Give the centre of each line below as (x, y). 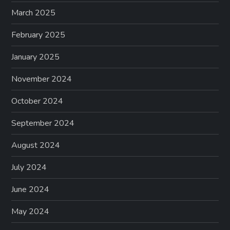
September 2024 (43, 123)
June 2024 (31, 190)
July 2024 (29, 168)
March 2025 (34, 13)
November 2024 (42, 79)
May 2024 (31, 212)
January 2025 (36, 57)
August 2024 (36, 146)
